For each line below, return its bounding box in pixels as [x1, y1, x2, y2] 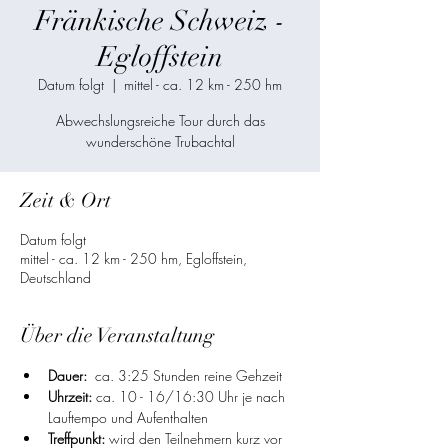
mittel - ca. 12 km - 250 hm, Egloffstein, [20, 249, 247, 268]
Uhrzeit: [48, 387, 96, 406]
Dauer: [48, 366, 87, 385]
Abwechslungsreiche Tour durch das [55, 111, 265, 130]
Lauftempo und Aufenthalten [48, 408, 208, 427]
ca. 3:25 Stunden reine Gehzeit [87, 366, 282, 385]
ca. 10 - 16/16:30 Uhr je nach [96, 387, 289, 406]
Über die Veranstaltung [20, 323, 214, 348]
